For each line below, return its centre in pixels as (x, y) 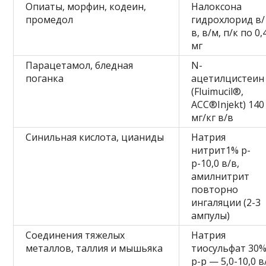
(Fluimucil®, (218, 91)
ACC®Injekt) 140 (228, 104)
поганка (45, 78)
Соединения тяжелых (75, 235)
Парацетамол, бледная (80, 65)
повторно (215, 189)
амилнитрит (221, 176)
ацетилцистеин (228, 78)
